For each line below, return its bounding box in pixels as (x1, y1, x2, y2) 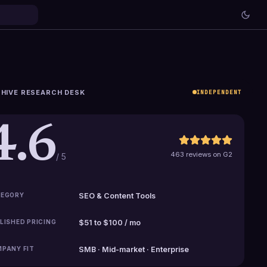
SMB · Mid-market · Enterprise (79, 244, 190, 254)
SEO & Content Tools (79, 191, 156, 200)
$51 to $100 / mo (79, 218, 141, 227)
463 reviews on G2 (170, 150, 232, 159)
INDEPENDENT (196, 88, 242, 96)
